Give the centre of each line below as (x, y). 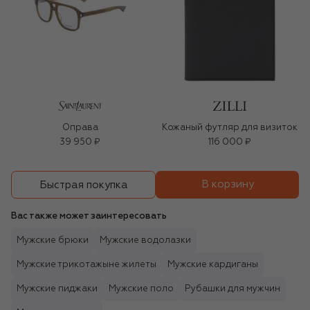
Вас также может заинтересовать (89, 217)
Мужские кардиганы (213, 265)
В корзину (227, 185)
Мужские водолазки (145, 241)
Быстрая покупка (83, 185)
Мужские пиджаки (57, 289)
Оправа (80, 128)
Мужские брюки (53, 241)
